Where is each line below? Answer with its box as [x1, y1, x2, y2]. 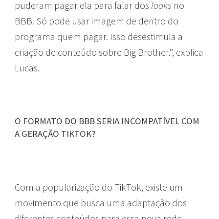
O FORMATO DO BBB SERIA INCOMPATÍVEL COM [15, 115, 199, 127]
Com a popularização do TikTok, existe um [15, 180, 183, 193]
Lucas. [15, 61, 40, 74]
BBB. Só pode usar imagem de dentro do [15, 14, 178, 27]
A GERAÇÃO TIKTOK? [15, 128, 96, 139]
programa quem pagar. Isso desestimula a [15, 30, 183, 43]
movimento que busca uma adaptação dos [15, 196, 187, 209]
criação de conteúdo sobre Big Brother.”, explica [15, 45, 203, 58]
